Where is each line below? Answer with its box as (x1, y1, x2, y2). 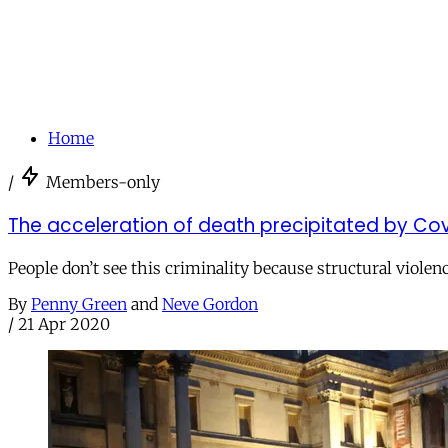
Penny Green (31, 294, 127, 315)
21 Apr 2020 (18, 314, 110, 335)
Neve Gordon (162, 294, 258, 315)
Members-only (46, 171, 160, 192)
